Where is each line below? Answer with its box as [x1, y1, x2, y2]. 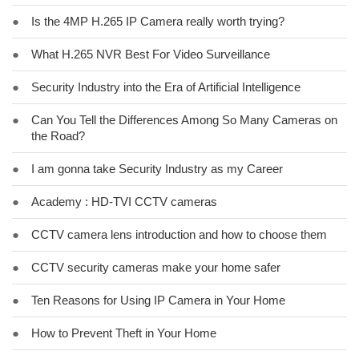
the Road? [31, 129, 85, 143]
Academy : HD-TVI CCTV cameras [31, 195, 217, 208]
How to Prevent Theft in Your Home [31, 326, 216, 340]
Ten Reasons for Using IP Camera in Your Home [31, 293, 285, 307]
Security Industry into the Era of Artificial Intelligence [31, 80, 301, 94]
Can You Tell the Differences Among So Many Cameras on [31, 113, 337, 127]
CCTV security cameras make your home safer [31, 260, 280, 274]
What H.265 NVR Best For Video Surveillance [31, 47, 270, 61]
